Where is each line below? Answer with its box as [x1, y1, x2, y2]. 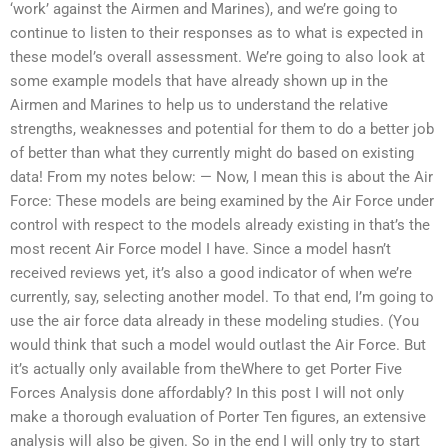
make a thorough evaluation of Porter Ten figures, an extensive [10, 408, 426, 427]
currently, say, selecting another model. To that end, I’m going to [10, 288, 434, 307]
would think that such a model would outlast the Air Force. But [10, 336, 426, 355]
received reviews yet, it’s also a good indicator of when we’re [10, 264, 412, 283]
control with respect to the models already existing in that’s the [10, 216, 430, 235]
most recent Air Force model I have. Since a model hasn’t [10, 240, 391, 259]
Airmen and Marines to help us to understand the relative [10, 96, 388, 115]
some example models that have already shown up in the [10, 72, 388, 91]
